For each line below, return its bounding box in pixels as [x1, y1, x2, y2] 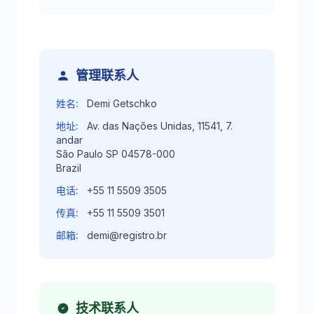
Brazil [56, 162, 81, 174]
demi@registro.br [87, 229, 167, 241]
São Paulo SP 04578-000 [56, 148, 175, 160]
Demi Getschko [87, 97, 157, 109]
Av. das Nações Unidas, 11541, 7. [87, 120, 233, 132]
